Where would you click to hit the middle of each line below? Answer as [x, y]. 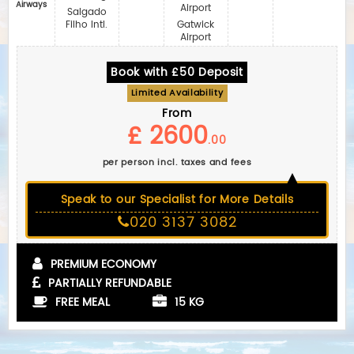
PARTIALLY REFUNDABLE [110, 283]
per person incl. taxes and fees [177, 163]
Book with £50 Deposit [177, 72]
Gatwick [196, 25]
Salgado [87, 12]
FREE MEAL [83, 302]
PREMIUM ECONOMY [104, 264]
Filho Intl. [87, 25]
